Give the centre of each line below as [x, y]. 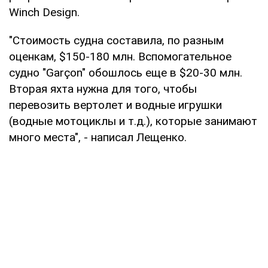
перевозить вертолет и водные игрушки [115, 105]
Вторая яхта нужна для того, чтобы [103, 89]
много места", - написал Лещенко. [98, 137]
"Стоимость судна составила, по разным [116, 40]
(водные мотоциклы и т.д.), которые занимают [133, 121]
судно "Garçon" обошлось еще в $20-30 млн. [126, 72]
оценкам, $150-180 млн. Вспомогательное [120, 56]
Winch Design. [44, 12]
